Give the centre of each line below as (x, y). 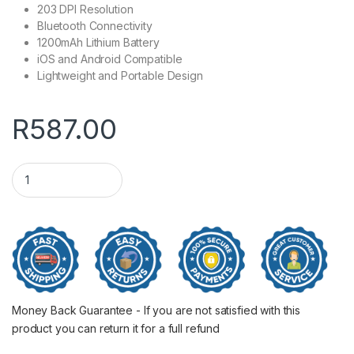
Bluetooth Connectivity (95, 25)
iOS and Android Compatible (110, 58)
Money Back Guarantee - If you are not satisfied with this (156, 311)
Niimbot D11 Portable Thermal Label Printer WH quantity (166, 168)
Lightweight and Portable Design (120, 75)
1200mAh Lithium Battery (98, 42)
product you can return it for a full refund (116, 329)
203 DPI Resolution (85, 9)
